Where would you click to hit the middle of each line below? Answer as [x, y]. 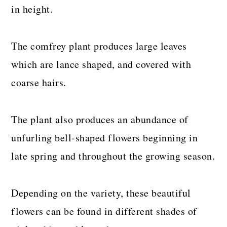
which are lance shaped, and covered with [101, 64]
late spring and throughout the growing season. [113, 156]
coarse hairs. [39, 82]
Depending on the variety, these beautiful [101, 193]
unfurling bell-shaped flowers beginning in [105, 137]
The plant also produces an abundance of [100, 119]
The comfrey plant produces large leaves [99, 46]
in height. [32, 9]
